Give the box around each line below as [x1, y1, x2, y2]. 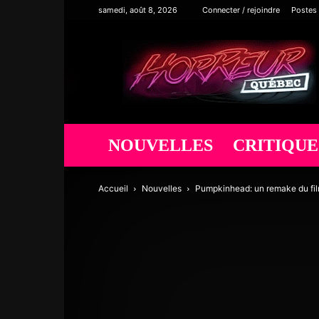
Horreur [219, 40, 256, 53]
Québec [219, 55, 256, 68]
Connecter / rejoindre [202, 5, 280, 15]
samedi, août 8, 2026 [98, 5, 177, 15]
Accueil [98, 183, 128, 194]
